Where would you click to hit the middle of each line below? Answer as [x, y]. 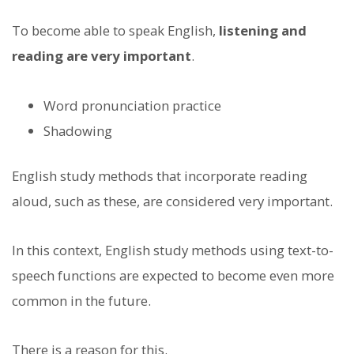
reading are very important [102, 56]
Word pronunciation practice [132, 105]
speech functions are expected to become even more [173, 275]
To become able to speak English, [115, 31]
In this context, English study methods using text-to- [173, 250]
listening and [263, 31]
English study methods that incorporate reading [160, 175]
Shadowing [78, 130]
